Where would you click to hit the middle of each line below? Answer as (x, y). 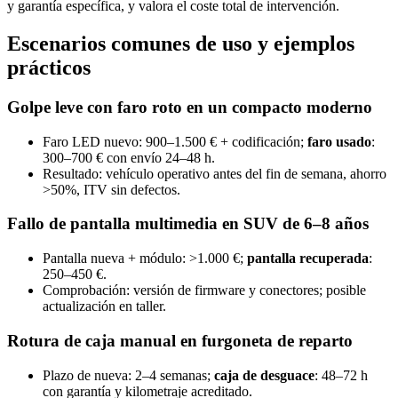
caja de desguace (264, 375)
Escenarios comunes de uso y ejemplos (181, 44)
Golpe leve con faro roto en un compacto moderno (190, 107)
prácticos (49, 68)
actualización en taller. (104, 306)
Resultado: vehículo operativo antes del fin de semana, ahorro (215, 173)
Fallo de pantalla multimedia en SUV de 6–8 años (188, 224)
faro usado (339, 141)
